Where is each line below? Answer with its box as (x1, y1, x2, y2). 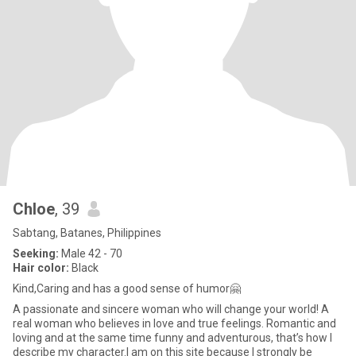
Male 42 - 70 (59, 247, 122, 260)
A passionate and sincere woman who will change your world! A (13, 303, 329, 315)
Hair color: (13, 261, 69, 274)
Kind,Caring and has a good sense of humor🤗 (13, 282, 241, 295)
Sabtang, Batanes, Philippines (13, 226, 161, 239)
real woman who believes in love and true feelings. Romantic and (13, 317, 336, 330)
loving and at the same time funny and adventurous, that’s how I (13, 331, 332, 344)
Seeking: (13, 247, 59, 260)
